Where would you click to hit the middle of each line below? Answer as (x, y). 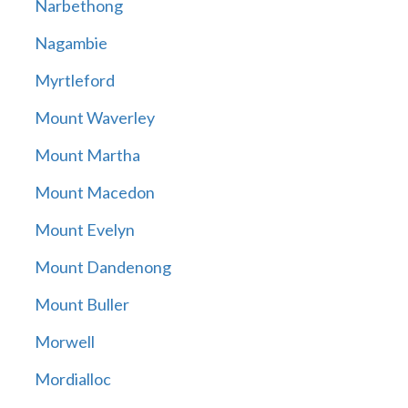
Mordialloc (72, 379)
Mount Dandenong (102, 267)
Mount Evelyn (84, 230)
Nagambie (71, 43)
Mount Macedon (94, 193)
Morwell (64, 342)
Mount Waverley (94, 118)
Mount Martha (87, 155)
